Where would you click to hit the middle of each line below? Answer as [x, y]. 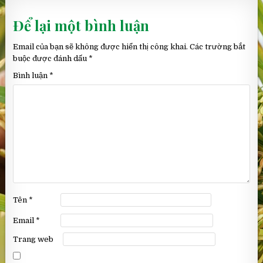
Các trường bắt [218, 46]
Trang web [33, 240]
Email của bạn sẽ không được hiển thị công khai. [101, 46]
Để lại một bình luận [81, 26]
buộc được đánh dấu [51, 58]
